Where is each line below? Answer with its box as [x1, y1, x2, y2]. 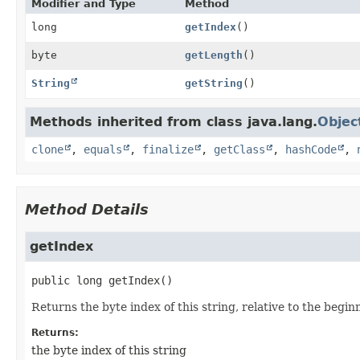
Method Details [25, 200, 149, 218]
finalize [142, 142, 194, 156]
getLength [184, 48, 243, 61]
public [31, 273, 70, 287]
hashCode [285, 142, 337, 156]
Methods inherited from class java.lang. [30, 113, 317, 129]
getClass [214, 142, 265, 156]
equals [84, 142, 122, 156]
